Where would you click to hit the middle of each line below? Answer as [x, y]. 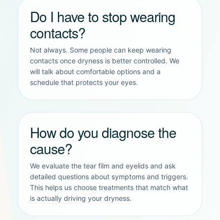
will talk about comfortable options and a [95, 71]
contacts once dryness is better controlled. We [105, 60]
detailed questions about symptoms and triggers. [109, 176]
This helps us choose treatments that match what [109, 187]
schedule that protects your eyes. [84, 82]
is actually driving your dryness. [81, 198]
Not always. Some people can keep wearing [101, 50]
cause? [51, 148]
